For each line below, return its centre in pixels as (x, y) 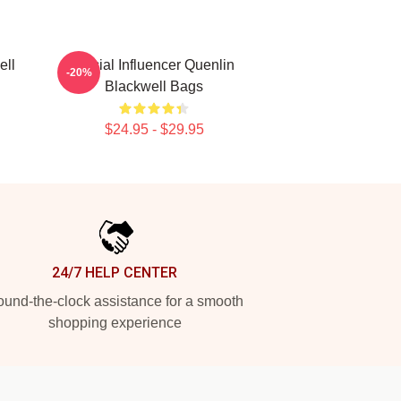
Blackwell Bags (154, 86)
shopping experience (115, 323)
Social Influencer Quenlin (154, 65)
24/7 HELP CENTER (115, 273)
